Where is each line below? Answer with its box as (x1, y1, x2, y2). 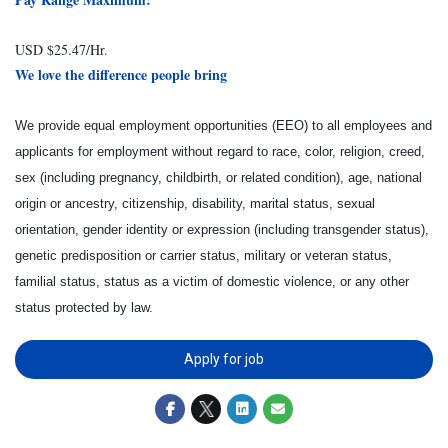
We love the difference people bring (15, 64, 227, 85)
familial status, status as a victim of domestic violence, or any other (15, 274, 409, 289)
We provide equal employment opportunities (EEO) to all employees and (15, 118, 432, 133)
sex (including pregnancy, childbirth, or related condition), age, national (15, 170, 422, 185)
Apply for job (184, 351, 264, 367)
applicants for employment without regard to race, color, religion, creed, (15, 144, 425, 159)
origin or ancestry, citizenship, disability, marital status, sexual (15, 196, 375, 211)
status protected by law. (15, 300, 153, 315)
